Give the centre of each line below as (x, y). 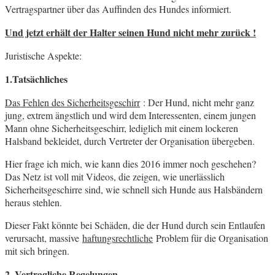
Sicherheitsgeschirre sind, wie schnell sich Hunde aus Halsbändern (134, 190)
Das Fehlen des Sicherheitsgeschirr (72, 103)
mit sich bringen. (37, 251)
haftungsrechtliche (118, 238)
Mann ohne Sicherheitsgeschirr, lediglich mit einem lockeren (122, 128)
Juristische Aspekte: (43, 56)
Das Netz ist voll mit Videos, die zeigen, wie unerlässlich (115, 177)
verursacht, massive (44, 238)
